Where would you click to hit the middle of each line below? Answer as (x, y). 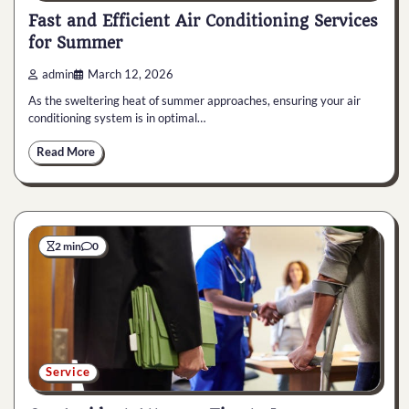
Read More (66, 152)
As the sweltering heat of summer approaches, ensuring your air (194, 100)
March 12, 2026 (131, 74)
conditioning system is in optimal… (117, 117)
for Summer (75, 43)
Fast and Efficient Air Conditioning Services (203, 21)
